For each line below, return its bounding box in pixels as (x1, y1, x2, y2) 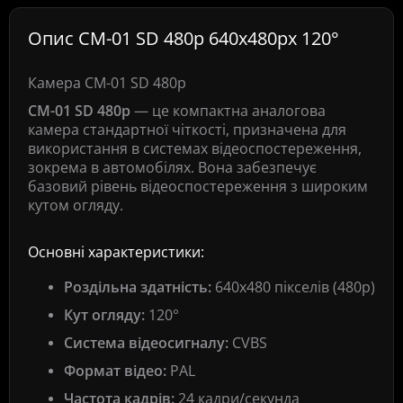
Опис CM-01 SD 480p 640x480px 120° (28, 26, 339, 50)
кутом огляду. (28, 195, 123, 215)
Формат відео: (64, 361, 166, 381)
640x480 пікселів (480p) (211, 277, 375, 297)
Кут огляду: (64, 305, 145, 325)
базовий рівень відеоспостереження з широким (28, 176, 368, 196)
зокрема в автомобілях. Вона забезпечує (28, 157, 317, 177)
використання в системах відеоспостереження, (28, 139, 362, 158)
